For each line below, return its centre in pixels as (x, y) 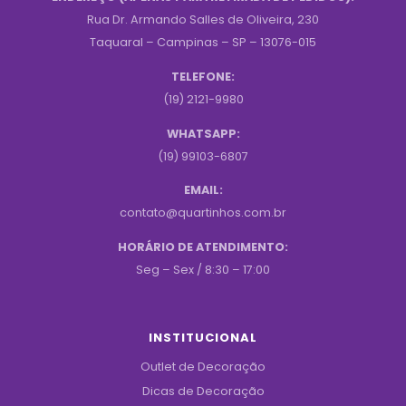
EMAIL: (203, 190)
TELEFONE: (203, 76)
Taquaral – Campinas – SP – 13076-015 (203, 42)
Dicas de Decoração (203, 391)
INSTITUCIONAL (203, 337)
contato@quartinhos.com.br (203, 213)
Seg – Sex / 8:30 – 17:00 (203, 270)
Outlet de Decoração (203, 366)
